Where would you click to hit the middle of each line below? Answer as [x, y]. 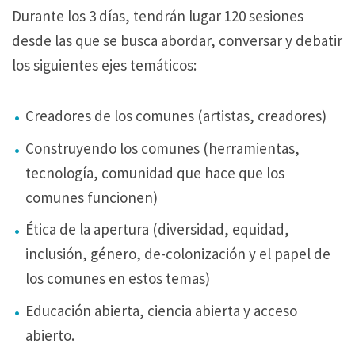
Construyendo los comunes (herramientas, [163, 148]
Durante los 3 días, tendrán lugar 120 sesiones [158, 15]
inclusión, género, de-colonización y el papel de [178, 254]
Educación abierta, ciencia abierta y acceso [162, 310]
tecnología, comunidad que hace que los [155, 172]
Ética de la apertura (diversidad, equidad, [158, 229]
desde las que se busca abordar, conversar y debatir [177, 40]
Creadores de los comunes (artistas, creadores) [176, 116]
